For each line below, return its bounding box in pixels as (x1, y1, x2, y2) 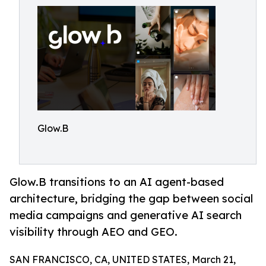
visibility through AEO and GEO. (9, 225, 178, 239)
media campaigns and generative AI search (9, 208, 242, 222)
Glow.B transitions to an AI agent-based (9, 175, 224, 189)
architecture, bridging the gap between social (9, 192, 253, 205)
